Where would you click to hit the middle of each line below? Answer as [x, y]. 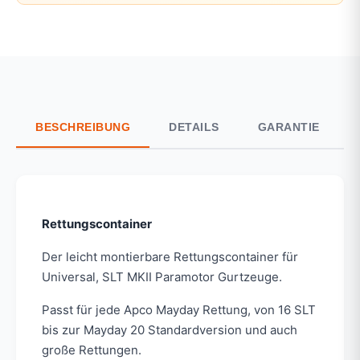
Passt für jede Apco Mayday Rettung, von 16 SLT [179, 310]
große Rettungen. [92, 350]
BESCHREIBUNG [83, 127]
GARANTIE [288, 127]
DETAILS [194, 127]
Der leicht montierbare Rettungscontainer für [170, 257]
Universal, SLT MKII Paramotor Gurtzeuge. [162, 277]
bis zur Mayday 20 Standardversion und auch [170, 330]
